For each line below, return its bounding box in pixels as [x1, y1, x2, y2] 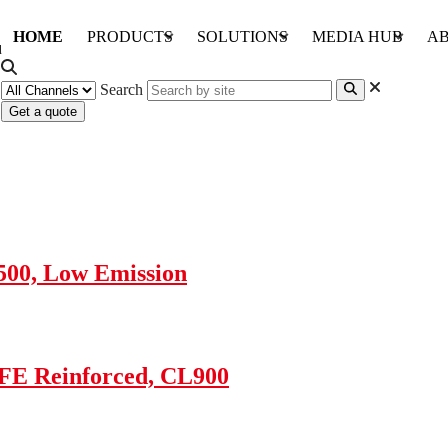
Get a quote [9, 104, 77, 120]
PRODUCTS [87, 28, 173, 45]
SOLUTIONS [197, 28, 288, 45]
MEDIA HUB [312, 28, 403, 45]
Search [100, 81, 143, 99]
